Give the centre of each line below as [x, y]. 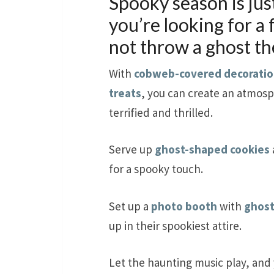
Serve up [132, 150]
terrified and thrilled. [161, 112]
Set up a [130, 206]
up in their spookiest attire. [175, 225]
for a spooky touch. [156, 169]
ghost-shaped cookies [212, 150]
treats [125, 93]
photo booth [184, 206]
